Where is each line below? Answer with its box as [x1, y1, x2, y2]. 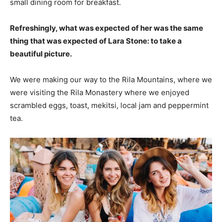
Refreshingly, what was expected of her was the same [10, 23, 203, 33]
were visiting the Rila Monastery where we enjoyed [10, 87, 189, 97]
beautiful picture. [10, 49, 72, 58]
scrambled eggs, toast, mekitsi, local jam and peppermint [10, 100, 209, 110]
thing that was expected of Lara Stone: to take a [10, 36, 182, 46]
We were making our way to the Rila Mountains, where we [10, 74, 212, 84]
